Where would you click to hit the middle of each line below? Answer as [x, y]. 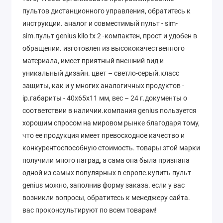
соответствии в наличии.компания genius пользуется [110, 110]
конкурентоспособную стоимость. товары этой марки [111, 148]
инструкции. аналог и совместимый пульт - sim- [100, 23]
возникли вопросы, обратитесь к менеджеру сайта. [106, 197]
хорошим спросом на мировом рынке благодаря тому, [111, 123]
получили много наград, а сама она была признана [106, 160]
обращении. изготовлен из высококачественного [104, 48]
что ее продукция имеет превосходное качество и [104, 135]
